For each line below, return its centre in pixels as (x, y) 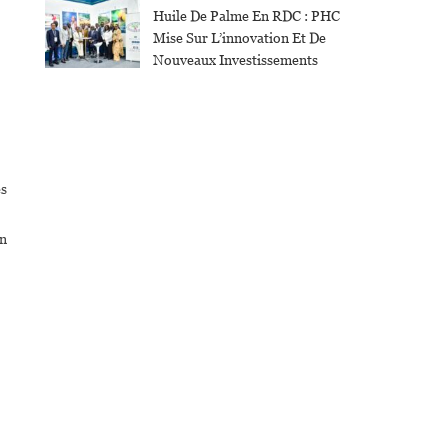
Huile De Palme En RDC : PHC (246, 16)
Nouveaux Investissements (235, 60)
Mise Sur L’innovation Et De (239, 38)
